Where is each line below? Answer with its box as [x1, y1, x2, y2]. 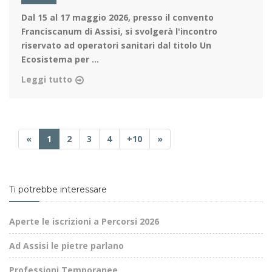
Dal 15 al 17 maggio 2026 [21, 12, 128, 24]
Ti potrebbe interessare [9, 184, 107, 195]
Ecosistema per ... [21, 53, 99, 66]
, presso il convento [128, 12, 214, 24]
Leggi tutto [21, 73, 72, 86]
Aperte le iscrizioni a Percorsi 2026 [9, 216, 159, 228]
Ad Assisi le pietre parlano [9, 240, 124, 252]
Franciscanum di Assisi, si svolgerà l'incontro [21, 25, 217, 38]
